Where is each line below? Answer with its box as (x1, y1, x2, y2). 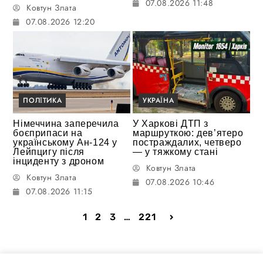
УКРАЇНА (143, 95, 174, 106)
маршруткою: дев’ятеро (133, 127, 244, 138)
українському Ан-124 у (13, 137, 118, 147)
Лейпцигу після (13, 146, 85, 157)
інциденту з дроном (13, 156, 104, 166)
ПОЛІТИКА (23, 95, 62, 106)
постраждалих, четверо (133, 137, 242, 147)
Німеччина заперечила (13, 118, 119, 129)
